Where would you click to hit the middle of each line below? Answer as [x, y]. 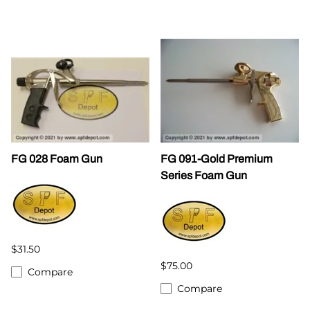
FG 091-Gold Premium [217, 158]
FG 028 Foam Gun [57, 158]
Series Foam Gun [204, 175]
